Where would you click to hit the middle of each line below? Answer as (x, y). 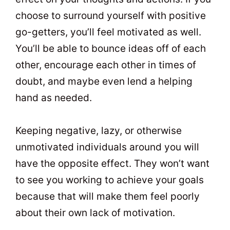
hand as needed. (54, 98)
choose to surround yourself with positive (111, 16)
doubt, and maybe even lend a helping (104, 81)
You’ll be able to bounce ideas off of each (111, 49)
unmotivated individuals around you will (107, 147)
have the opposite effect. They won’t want (112, 164)
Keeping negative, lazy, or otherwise (99, 131)
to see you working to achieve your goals (110, 180)
